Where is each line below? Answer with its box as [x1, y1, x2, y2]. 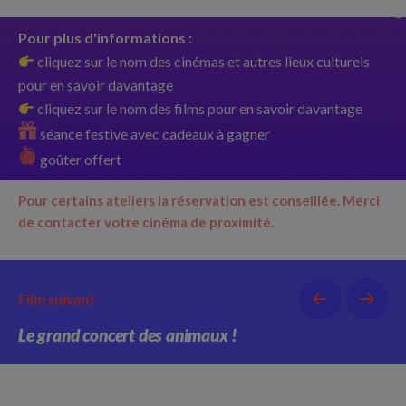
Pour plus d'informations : [18, 29, 195, 46]
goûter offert [40, 150, 121, 168]
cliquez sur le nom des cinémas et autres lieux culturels [34, 53, 371, 70]
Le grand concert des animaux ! [18, 324, 238, 345]
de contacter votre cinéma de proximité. [18, 214, 274, 230]
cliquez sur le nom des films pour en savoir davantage [34, 100, 363, 117]
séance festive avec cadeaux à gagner [37, 125, 270, 142]
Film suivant [18, 289, 95, 309]
